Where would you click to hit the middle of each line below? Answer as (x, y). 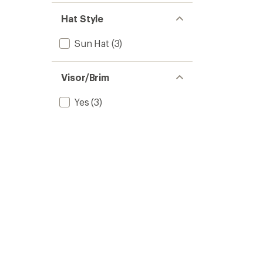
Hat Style (82, 18)
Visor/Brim (85, 77)
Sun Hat (92, 43)
